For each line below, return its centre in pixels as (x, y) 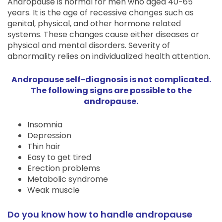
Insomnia (45, 125)
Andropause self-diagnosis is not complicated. (111, 80)
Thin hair (44, 146)
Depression (49, 136)
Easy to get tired (59, 157)
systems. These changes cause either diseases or (103, 34)
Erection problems (64, 168)
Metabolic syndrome (68, 179)
